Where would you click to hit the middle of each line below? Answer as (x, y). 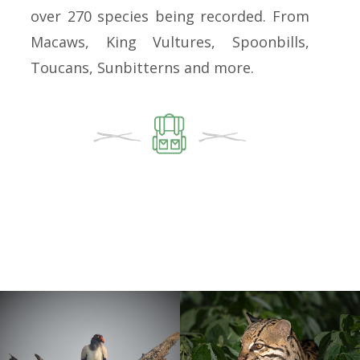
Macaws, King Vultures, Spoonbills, (170, 41)
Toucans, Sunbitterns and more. (143, 67)
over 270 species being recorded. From (170, 16)
